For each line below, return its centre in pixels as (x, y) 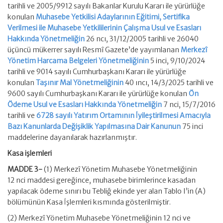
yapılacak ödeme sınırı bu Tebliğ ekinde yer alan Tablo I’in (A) (107, 191)
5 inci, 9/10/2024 (177, 61)
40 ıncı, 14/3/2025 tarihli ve (168, 83)
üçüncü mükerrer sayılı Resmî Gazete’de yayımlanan (94, 50)
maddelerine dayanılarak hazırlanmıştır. (72, 137)
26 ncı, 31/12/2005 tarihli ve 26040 (142, 39)
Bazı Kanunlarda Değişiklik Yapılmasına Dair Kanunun (94, 126)
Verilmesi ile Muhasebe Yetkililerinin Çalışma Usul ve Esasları (104, 28)
